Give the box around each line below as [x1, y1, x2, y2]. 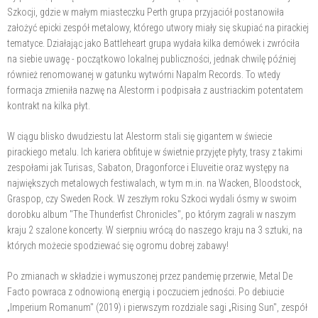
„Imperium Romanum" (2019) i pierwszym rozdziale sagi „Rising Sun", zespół [7, 301, 307, 313]
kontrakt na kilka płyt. [7, 99, 90, 111]
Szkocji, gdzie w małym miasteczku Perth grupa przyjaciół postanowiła [7, 6, 284, 18]
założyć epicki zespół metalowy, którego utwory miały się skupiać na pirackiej [7, 21, 309, 33]
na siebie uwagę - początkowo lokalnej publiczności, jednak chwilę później [7, 53, 296, 65]
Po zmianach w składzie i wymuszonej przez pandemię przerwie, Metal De [7, 270, 292, 282]
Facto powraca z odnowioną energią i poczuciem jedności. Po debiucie [7, 285, 284, 297]
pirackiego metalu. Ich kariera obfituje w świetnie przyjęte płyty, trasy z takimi [7, 146, 302, 158]
